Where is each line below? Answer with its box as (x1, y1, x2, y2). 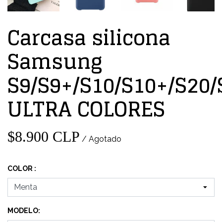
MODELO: (7, 207, 40, 215)
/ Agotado (82, 134, 121, 144)
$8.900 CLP (7, 128, 80, 145)
